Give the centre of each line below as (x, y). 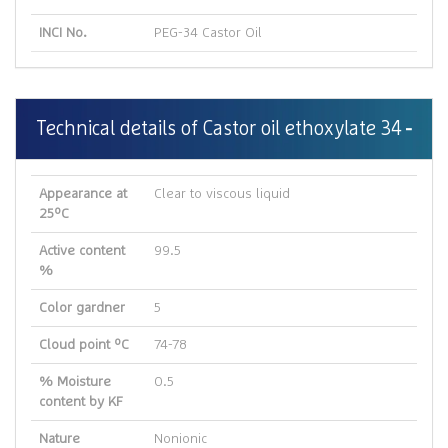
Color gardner (82, 308)
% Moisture (75, 382)
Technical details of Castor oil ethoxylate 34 (219, 129)
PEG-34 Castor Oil (208, 33)
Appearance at (83, 194)
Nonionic (180, 439)
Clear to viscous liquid (222, 194)
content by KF (81, 402)
